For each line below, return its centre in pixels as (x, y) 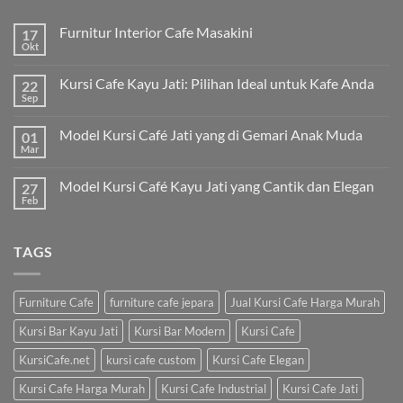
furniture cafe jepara (162, 302)
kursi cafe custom (151, 359)
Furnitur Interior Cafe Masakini (156, 32)
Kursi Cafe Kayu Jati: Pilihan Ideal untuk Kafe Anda (217, 84)
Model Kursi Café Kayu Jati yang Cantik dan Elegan (217, 186)
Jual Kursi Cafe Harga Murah (305, 302)
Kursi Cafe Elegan (258, 359)
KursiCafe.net (54, 359)
